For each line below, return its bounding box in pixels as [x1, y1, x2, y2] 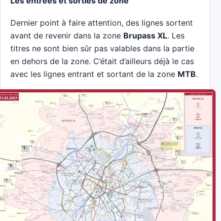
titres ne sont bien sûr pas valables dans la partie [10, 43, 194, 53]
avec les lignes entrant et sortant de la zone [10, 69, 178, 79]
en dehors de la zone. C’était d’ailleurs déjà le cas [10, 56, 194, 66]
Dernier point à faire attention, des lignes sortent [10, 17, 193, 28]
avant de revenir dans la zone [10, 30, 123, 40]
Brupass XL [123, 30, 167, 40]
